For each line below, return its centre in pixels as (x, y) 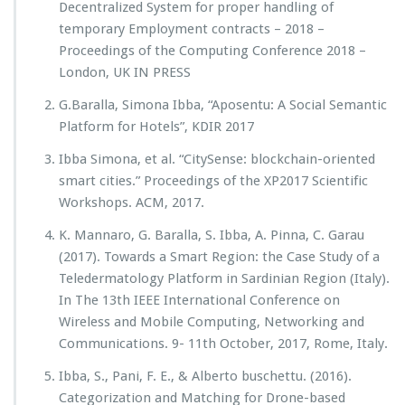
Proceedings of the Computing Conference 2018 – (212, 51)
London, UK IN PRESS (125, 72)
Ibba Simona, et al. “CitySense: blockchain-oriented (217, 159)
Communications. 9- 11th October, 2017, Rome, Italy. (223, 344)
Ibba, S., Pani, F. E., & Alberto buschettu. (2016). (205, 376)
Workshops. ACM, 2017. (132, 202)
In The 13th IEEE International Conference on (199, 300)
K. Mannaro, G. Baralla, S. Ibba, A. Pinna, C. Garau (212, 235)
